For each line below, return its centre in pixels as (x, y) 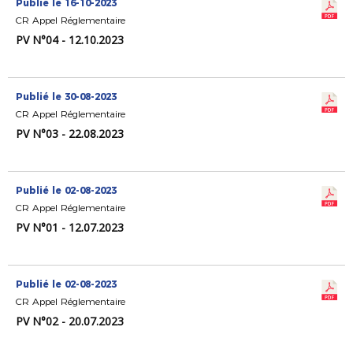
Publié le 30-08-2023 (66, 97)
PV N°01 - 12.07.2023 (70, 227)
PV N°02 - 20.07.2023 (70, 321)
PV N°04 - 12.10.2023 (70, 40)
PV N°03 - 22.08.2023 (70, 134)
